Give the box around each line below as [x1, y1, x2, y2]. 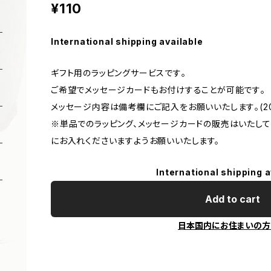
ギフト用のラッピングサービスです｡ [51, 68, 186, 79]
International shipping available [51, 36, 203, 47]
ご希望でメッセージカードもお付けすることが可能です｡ [51, 85, 266, 96]
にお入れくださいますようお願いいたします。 [51, 135, 220, 146]
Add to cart [204, 193, 260, 206]
